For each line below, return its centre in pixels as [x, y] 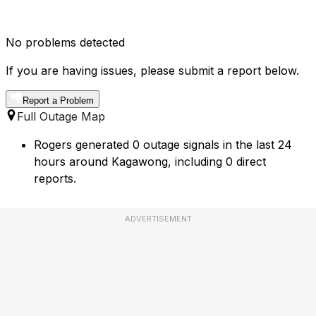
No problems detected [65, 43]
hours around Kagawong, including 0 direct [150, 162]
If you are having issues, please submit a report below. [152, 71]
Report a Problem [58, 101]
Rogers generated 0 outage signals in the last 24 [163, 145]
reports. [55, 179]
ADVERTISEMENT [158, 219]
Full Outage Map [61, 117]
